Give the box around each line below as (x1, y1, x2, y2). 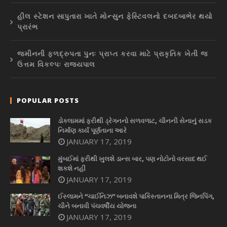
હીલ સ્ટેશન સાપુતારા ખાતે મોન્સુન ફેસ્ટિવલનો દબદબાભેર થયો (17, 11, 213, 21)
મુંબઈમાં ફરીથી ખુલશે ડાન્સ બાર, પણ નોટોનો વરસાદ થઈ (58, 154, 207, 163)
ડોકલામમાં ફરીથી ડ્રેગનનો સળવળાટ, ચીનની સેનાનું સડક (58, 116, 212, 126)
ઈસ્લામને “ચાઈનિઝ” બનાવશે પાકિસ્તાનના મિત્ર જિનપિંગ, (58, 192, 214, 201)
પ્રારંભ (17, 22, 38, 32)
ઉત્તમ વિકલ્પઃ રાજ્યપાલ (17, 59, 95, 69)
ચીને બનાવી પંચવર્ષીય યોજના (58, 201, 136, 211)
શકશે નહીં (58, 163, 86, 173)
